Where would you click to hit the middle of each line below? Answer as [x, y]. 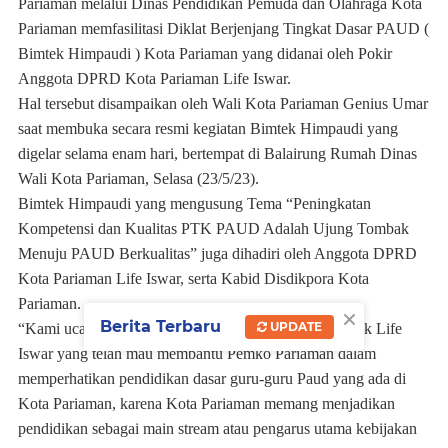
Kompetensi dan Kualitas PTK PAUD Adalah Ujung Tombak [213, 228]
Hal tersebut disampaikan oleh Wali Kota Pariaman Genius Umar [223, 103]
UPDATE [294, 327]
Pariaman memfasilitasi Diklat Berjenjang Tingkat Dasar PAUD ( [223, 28]
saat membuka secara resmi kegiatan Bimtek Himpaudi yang [208, 128]
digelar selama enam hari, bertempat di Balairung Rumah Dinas [217, 153]
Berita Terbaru [160, 327]
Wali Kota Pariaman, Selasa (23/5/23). [138, 178]
